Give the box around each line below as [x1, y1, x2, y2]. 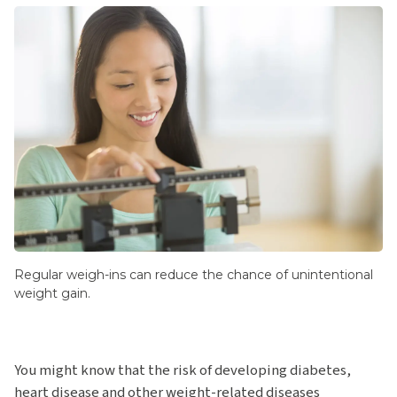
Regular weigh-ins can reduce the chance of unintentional [14, 267, 373, 284]
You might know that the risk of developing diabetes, [14, 360, 351, 382]
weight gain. [14, 285, 90, 302]
